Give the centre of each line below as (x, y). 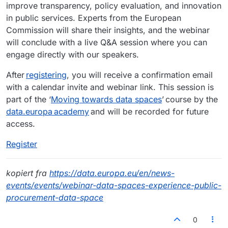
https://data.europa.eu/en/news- (112, 173)
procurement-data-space (55, 197)
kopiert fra (28, 173)
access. (21, 123)
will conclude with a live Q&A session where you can (107, 42)
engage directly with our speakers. (73, 54)
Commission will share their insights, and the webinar (108, 30)
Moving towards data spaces (106, 99)
